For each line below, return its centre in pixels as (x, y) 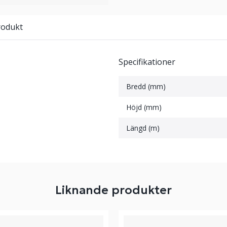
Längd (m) (143, 128)
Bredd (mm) (146, 86)
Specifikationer (147, 62)
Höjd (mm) (144, 107)
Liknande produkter (113, 190)
